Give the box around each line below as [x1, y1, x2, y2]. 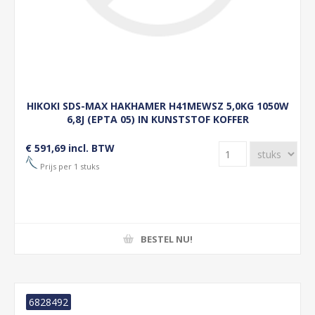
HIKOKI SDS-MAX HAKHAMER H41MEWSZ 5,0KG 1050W [26, 99, 289, 112]
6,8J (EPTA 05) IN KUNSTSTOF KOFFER [66, 112, 249, 126]
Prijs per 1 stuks [38, 160, 99, 172]
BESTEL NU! [140, 232, 193, 245]
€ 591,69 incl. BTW [25, 141, 115, 155]
